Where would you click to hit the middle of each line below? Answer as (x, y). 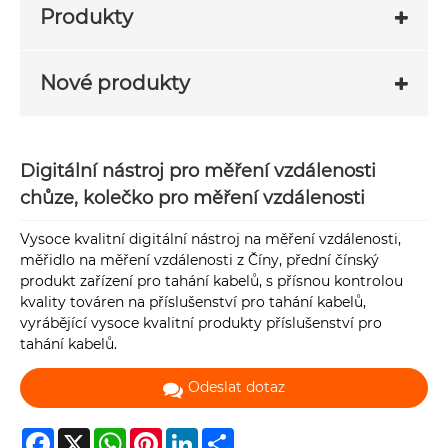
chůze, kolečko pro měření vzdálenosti (192, 198)
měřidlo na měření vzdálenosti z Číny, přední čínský (199, 260)
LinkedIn (227, 435)
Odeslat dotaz (236, 387)
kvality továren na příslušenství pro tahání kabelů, (193, 302)
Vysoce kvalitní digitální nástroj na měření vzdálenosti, (210, 239)
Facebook (88, 435)
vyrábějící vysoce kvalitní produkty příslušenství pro (201, 323)
